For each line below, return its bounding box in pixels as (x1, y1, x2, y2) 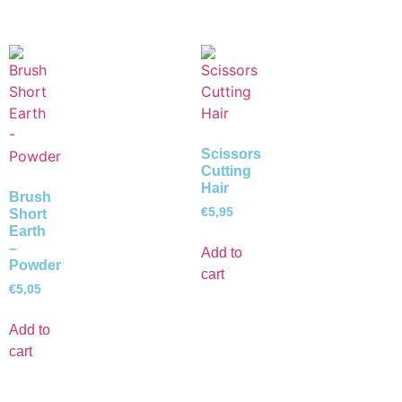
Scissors (201, 145, 261, 162)
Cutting (201, 162, 251, 179)
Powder (9, 257, 61, 273)
